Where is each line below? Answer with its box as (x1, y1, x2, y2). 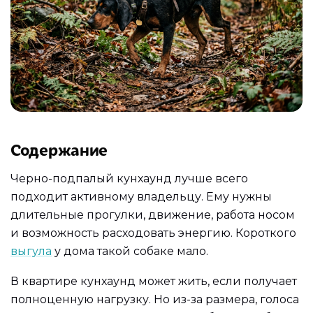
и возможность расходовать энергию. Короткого (10, 226, 296, 240)
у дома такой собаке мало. (52, 244, 208, 258)
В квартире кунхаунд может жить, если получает (10, 275, 297, 289)
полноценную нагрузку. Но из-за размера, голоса (10, 293, 299, 307)
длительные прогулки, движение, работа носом (10, 208, 295, 221)
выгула (10, 244, 52, 258)
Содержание (10, 138, 108, 161)
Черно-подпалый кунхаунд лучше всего (10, 171, 248, 185)
